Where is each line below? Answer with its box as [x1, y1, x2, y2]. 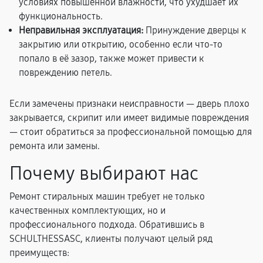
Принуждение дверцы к [143, 25, 247, 36]
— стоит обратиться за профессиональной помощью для [9, 126, 252, 137]
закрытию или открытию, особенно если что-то [19, 39, 222, 50]
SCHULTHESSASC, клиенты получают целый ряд [9, 233, 213, 244]
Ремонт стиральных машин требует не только [9, 191, 205, 202]
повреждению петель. [19, 67, 112, 78]
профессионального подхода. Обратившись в [9, 219, 204, 230]
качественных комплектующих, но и [9, 205, 166, 216]
